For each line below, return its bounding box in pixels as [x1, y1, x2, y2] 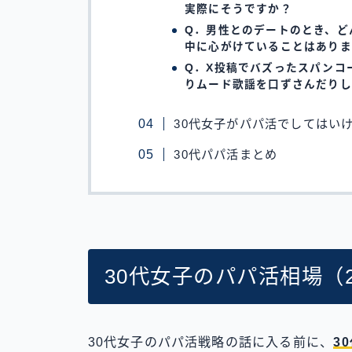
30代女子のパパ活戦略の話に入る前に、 [87, 335, 334, 349]
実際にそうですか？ [185, 3, 292, 16]
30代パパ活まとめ [174, 147, 278, 161]
